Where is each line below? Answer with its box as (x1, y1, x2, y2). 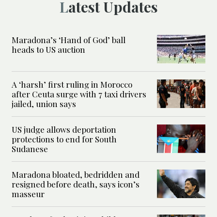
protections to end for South (12, 134, 117, 145)
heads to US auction (12, 44, 85, 55)
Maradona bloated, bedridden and (12, 169, 139, 180)
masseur (12, 188, 45, 200)
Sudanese (12, 143, 48, 155)
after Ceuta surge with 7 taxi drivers (12, 89, 146, 100)
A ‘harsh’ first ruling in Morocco (12, 79, 132, 90)
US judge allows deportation (12, 124, 116, 135)
